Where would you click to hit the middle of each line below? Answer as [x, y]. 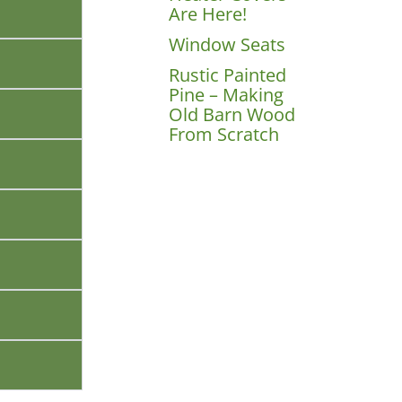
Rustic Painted [228, 74]
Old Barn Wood [232, 114]
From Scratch [224, 134]
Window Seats [227, 44]
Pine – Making [227, 94]
